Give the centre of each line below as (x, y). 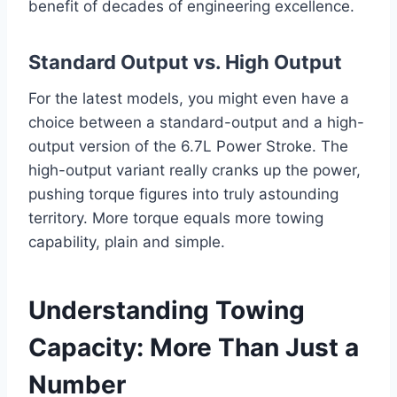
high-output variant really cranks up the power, (195, 171)
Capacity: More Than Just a (194, 348)
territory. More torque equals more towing (176, 218)
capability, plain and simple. (127, 242)
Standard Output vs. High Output (185, 62)
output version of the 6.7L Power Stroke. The (188, 147)
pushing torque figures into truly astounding (183, 195)
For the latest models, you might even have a (189, 99)
